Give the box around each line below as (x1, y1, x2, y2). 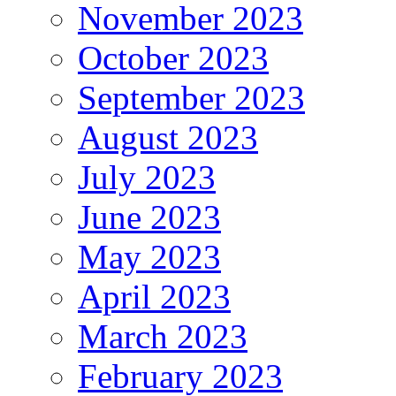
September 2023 (78, 79, 305, 118)
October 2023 (78, 39, 269, 78)
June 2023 (78, 198, 221, 237)
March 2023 (78, 317, 247, 356)
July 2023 (78, 158, 216, 197)
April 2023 (78, 278, 231, 316)
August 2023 (78, 118, 258, 157)
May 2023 (78, 238, 221, 277)
